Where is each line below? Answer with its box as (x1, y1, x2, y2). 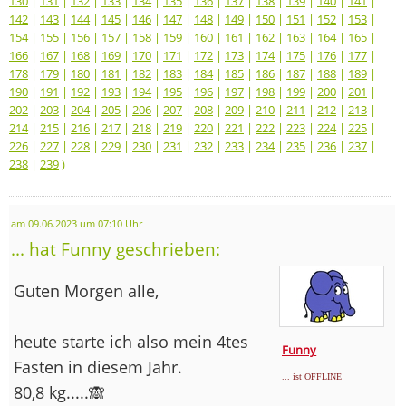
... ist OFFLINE (282, 371, 343, 382)
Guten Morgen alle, (14, 279, 159, 302)
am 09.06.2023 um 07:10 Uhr (11, 217, 142, 230)
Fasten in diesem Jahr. (14, 355, 182, 378)
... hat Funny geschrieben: (11, 237, 220, 260)
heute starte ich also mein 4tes (14, 330, 248, 353)
